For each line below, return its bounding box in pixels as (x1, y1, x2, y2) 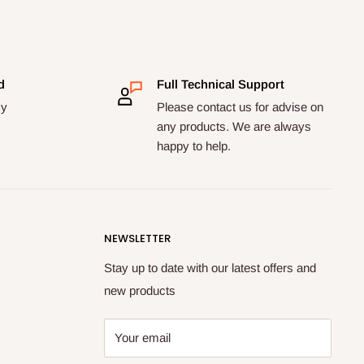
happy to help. (156, 139, 234, 153)
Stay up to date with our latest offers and (104, 261, 316, 275)
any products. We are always (156, 119, 311, 133)
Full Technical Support (156, 77, 284, 91)
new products (104, 284, 175, 298)
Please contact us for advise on (156, 100, 323, 114)
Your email (115, 331, 171, 345)
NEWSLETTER (104, 231, 171, 246)
